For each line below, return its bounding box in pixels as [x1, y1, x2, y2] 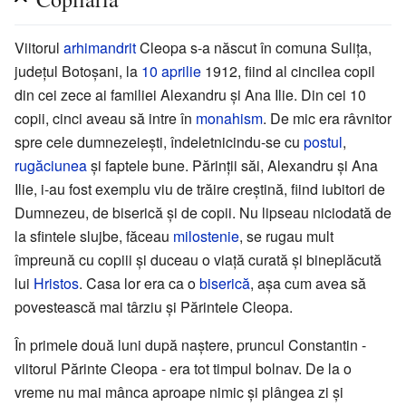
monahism [196, 108, 263, 130]
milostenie [173, 226, 239, 247]
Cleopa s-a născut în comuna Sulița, [136, 37, 372, 59]
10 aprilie [141, 61, 201, 82]
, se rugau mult [239, 226, 333, 247]
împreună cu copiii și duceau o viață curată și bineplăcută [14, 249, 382, 271]
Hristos [34, 273, 79, 295]
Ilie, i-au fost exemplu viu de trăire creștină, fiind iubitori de [14, 179, 385, 200]
